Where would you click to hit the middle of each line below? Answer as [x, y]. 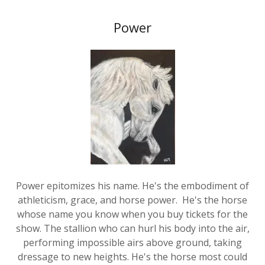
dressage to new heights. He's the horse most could [132, 243]
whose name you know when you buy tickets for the [132, 200]
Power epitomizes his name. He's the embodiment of [132, 172]
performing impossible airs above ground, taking [132, 229]
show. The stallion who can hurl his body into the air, [132, 214]
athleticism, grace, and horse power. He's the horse [132, 186]
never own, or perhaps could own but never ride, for [132, 257]
